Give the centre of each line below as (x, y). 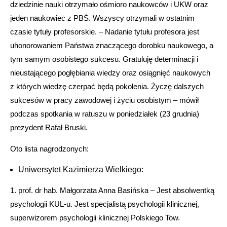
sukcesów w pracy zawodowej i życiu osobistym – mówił (104, 100)
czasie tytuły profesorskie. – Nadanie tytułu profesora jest (105, 31)
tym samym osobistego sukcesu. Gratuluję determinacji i (104, 59)
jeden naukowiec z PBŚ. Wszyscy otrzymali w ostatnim (102, 18)
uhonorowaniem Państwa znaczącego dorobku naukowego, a (112, 45)
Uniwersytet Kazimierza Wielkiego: (81, 169)
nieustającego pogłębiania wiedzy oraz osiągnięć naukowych (111, 72)
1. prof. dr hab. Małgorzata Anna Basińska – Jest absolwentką (112, 190)
